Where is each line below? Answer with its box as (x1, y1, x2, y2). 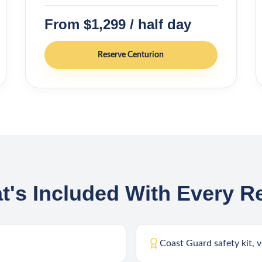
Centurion (127, 51, 164, 59)
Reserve (98, 51, 128, 59)
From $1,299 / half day (44, 16, 191, 32)
